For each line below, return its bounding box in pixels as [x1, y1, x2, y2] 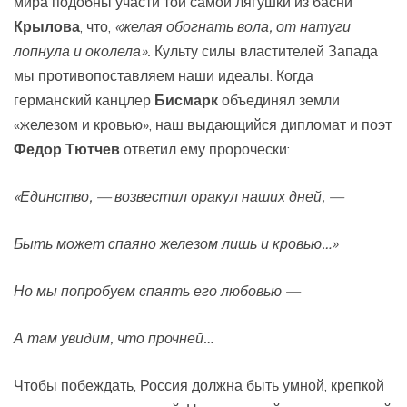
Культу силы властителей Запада [154, 41, 378, 60]
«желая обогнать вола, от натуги [114, 16, 351, 35]
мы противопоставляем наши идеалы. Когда [14, 65, 313, 84]
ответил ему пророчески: [120, 139, 290, 158]
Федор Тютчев [14, 139, 120, 158]
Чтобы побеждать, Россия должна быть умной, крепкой [14, 375, 384, 394]
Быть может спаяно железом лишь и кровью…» [14, 233, 338, 253]
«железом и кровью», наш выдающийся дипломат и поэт [14, 114, 392, 134]
